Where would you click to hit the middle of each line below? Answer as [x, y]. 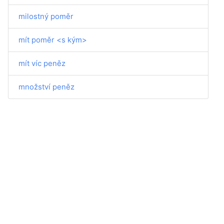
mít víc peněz [42, 63]
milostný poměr [46, 16]
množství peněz [46, 87]
